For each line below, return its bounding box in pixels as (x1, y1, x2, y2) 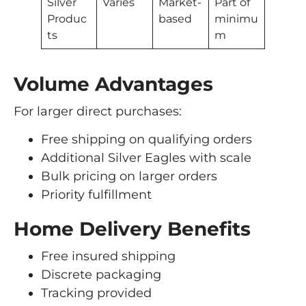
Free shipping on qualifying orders (41, 132, 252, 148)
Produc (47, 11, 87, 25)
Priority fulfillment (41, 187, 152, 203)
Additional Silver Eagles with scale (41, 150, 251, 166)
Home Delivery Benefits (14, 217, 251, 241)
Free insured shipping (41, 249, 176, 264)
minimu (214, 11, 259, 25)
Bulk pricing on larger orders (41, 169, 217, 184)
